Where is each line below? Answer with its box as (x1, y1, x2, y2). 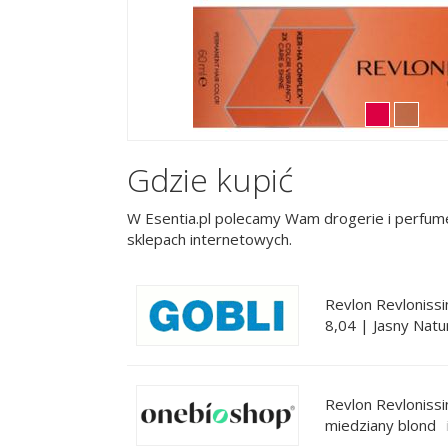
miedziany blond (325, 415, 436, 435)
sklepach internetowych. (127, 228, 292, 249)
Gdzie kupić (127, 158, 293, 201)
